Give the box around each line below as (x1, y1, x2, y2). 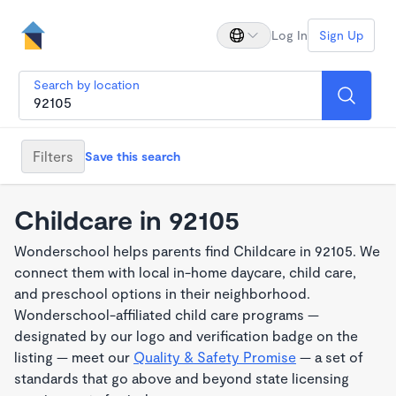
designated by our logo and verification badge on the (14, 327, 358, 344)
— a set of (296, 348, 363, 365)
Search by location (34, 77, 140, 92)
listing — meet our (14, 348, 133, 365)
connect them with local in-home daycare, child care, (14, 263, 356, 280)
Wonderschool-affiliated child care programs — (14, 306, 319, 323)
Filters (33, 147, 73, 164)
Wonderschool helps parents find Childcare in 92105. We (14, 242, 380, 259)
